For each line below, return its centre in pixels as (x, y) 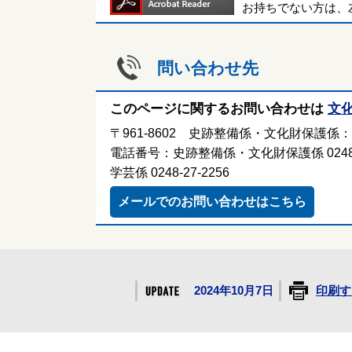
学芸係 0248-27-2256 (170, 172)
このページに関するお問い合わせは (217, 108)
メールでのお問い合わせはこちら (212, 201)
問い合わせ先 (208, 68)
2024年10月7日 (234, 290)
